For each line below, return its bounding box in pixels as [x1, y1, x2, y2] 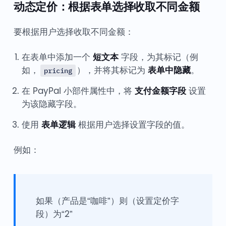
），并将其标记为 [77, 64, 148, 77]
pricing [43, 66, 72, 76]
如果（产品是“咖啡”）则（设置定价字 [35, 195, 179, 207]
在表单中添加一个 [21, 51, 93, 64]
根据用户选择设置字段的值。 [75, 119, 190, 131]
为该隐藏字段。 [21, 98, 82, 110]
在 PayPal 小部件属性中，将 [21, 85, 135, 97]
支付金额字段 [134, 85, 186, 97]
